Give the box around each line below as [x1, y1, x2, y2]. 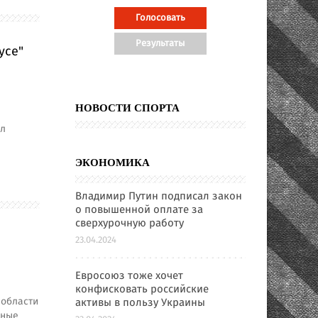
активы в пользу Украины [75, 295, 205, 312]
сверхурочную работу [75, 215, 184, 232]
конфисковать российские [75, 281, 209, 298]
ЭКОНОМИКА [75, 157, 150, 168]
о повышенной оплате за [75, 202, 203, 219]
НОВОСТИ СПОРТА [75, 102, 180, 114]
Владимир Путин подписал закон [75, 188, 242, 205]
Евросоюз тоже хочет [75, 268, 183, 285]
